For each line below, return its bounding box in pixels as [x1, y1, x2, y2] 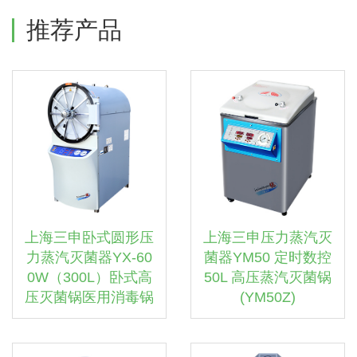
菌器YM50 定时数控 [204, 249, 331, 265]
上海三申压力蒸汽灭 [203, 229, 332, 245]
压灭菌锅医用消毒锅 [25, 289, 154, 305]
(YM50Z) [240, 289, 296, 305]
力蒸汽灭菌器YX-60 [26, 249, 152, 265]
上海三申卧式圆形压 [25, 229, 154, 245]
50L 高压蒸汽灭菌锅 [204, 269, 331, 285]
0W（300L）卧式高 [26, 269, 152, 285]
